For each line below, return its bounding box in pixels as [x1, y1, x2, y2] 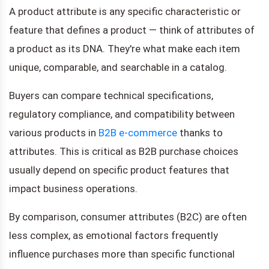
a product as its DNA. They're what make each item [9, 42, 240, 55]
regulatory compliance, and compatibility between [9, 107, 235, 120]
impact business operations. [9, 182, 138, 195]
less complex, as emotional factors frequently [9, 229, 218, 241]
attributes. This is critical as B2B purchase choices [9, 145, 238, 157]
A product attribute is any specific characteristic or [9, 5, 241, 17]
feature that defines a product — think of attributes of [9, 23, 255, 36]
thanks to [177, 126, 223, 139]
